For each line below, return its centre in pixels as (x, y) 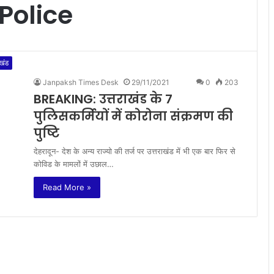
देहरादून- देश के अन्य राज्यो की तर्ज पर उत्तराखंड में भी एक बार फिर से (135, 151)
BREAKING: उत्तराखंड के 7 (103, 99)
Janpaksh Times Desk (81, 82)
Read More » (67, 187)
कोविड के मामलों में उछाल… (74, 164)
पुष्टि (46, 133)
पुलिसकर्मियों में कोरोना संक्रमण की (133, 116)
